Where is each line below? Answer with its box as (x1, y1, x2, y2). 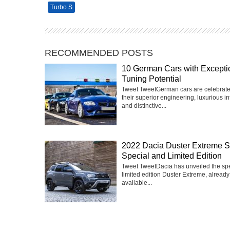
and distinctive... (122, 102, 166, 109)
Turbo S (50, 3, 72, 11)
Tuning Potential (122, 74, 181, 83)
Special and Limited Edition (122, 151, 222, 160)
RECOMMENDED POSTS (45, 47, 153, 58)
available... (122, 179, 152, 186)
